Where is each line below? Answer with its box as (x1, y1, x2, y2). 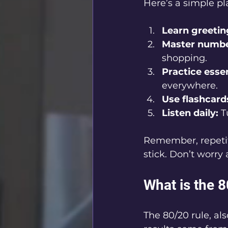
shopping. (162, 52, 207, 64)
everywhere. (162, 80, 218, 92)
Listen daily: (162, 107, 218, 119)
